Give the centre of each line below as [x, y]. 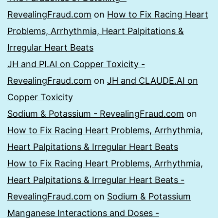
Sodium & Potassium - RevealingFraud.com [96, 114]
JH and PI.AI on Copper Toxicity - [76, 64]
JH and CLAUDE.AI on [153, 81]
